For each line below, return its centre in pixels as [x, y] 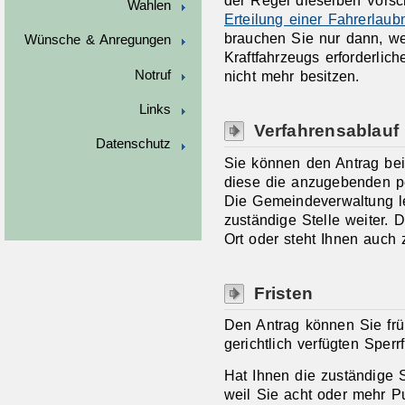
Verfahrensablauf [326, 131]
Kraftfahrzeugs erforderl [302, 57]
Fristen [283, 293]
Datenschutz [133, 144]
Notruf [152, 75]
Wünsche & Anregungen [98, 40]
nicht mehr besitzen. [292, 75]
